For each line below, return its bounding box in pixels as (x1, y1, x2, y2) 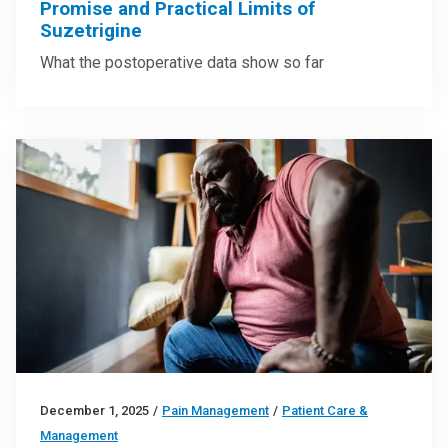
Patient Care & (282, 402, 368, 418)
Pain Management (162, 402, 269, 418)
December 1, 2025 (40, 402, 149, 418)
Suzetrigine (40, 18, 142, 42)
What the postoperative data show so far (40, 52, 324, 72)
